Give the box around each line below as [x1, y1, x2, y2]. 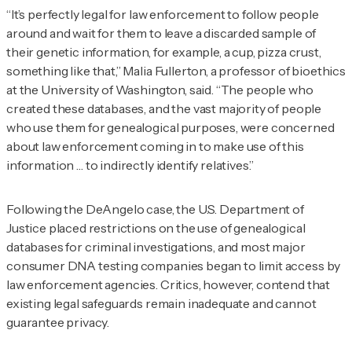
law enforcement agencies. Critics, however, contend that [6, 276, 331, 292]
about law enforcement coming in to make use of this [6, 137, 304, 154]
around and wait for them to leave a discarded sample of [6, 24, 317, 41]
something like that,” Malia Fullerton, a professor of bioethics [6, 62, 346, 79]
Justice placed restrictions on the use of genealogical [6, 219, 306, 236]
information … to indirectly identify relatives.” [6, 156, 255, 173]
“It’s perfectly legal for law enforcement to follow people [6, 5, 319, 22]
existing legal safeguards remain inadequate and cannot [6, 295, 317, 311]
